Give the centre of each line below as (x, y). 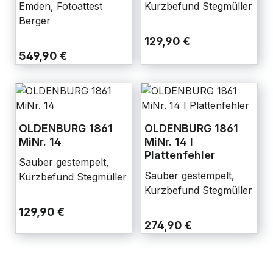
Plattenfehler (180, 155)
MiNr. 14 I (169, 142)
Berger (35, 21)
